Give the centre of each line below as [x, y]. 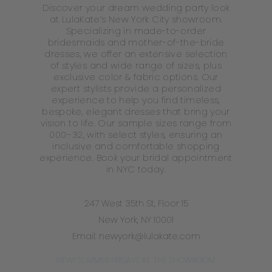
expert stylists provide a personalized [136, 89]
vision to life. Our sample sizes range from [136, 124]
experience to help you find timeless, [136, 100]
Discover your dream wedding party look [136, 8]
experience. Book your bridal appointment [136, 158]
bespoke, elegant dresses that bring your [136, 112]
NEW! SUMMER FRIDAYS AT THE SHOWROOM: [136, 260]
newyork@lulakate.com [149, 236]
